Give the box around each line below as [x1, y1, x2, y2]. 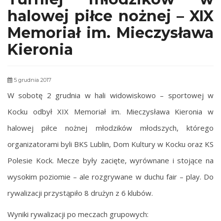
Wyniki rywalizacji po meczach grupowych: [7, 209, 148, 219]
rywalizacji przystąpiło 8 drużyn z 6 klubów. [7, 187, 153, 198]
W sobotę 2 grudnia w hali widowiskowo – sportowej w [7, 90, 214, 100]
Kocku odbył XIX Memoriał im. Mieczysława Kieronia [7, 106, 203, 116]
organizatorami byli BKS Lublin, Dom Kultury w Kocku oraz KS [7, 139, 214, 149]
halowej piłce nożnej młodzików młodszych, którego [7, 122, 214, 133]
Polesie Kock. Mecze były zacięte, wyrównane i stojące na [7, 155, 214, 165]
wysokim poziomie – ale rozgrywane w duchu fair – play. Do [7, 171, 214, 182]
